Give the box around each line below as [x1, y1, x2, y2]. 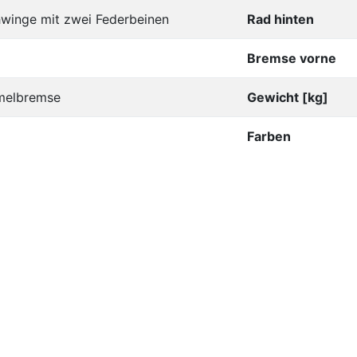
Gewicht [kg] [247, 89, 328, 105]
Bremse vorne [247, 50, 336, 66]
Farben [247, 128, 291, 144]
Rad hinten [247, 11, 314, 27]
